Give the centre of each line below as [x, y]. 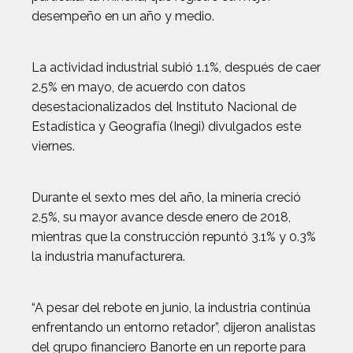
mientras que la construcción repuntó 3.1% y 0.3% [174, 237]
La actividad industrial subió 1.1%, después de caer [176, 67]
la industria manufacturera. [108, 256]
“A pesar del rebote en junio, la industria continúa [171, 308]
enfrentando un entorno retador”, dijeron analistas [174, 327]
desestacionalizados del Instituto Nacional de [164, 107]
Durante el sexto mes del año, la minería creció [166, 197]
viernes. [53, 146]
